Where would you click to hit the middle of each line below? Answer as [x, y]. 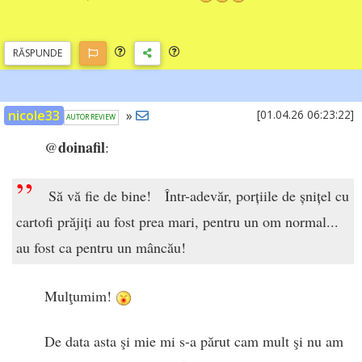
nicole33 [34, 115]
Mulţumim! [80, 296]
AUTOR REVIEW [91, 118]
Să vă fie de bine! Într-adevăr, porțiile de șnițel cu [199, 196]
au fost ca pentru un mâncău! [105, 248]
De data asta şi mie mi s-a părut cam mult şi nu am [194, 341]
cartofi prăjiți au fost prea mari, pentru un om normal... [177, 222]
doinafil [82, 147]
